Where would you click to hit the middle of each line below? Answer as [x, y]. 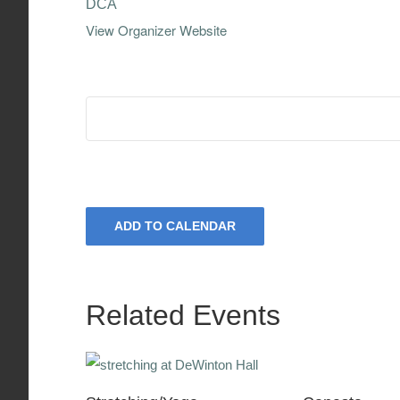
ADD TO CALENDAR [175, 226]
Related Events [183, 316]
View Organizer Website [156, 29]
